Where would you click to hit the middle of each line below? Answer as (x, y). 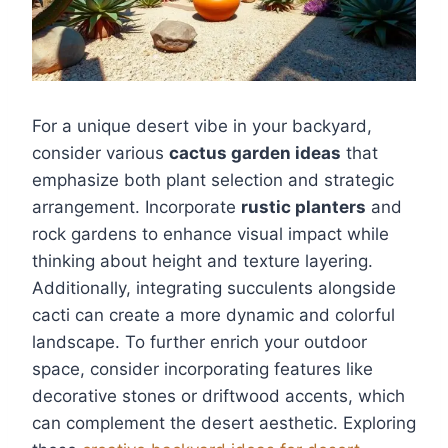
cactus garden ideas (255, 152)
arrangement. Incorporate (136, 206)
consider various (100, 152)
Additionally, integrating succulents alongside (214, 287)
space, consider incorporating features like (202, 368)
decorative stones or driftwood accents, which (218, 395)
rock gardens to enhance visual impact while (210, 233)
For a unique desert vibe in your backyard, (202, 125)
